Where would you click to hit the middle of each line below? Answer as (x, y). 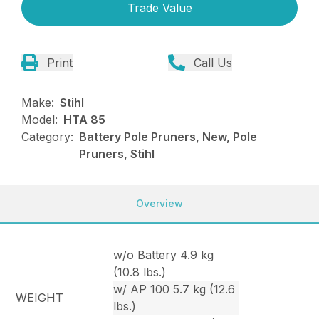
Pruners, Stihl (117, 153)
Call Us (213, 62)
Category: (48, 136)
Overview (159, 203)
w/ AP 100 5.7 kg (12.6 (174, 289)
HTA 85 (85, 119)
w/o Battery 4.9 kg (164, 255)
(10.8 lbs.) (140, 272)
